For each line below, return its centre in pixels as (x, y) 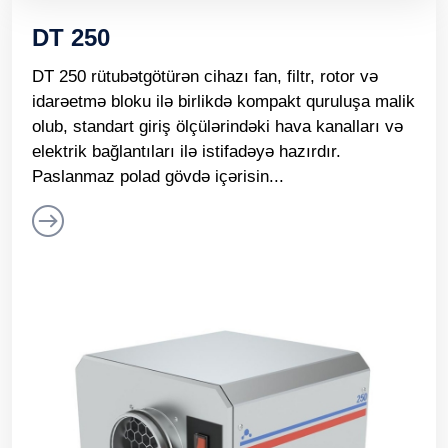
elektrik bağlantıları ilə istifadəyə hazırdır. (186, 151)
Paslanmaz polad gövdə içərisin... (158, 176)
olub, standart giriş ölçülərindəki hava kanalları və (217, 126)
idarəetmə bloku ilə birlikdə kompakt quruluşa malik (223, 101)
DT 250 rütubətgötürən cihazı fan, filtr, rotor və (205, 76)
